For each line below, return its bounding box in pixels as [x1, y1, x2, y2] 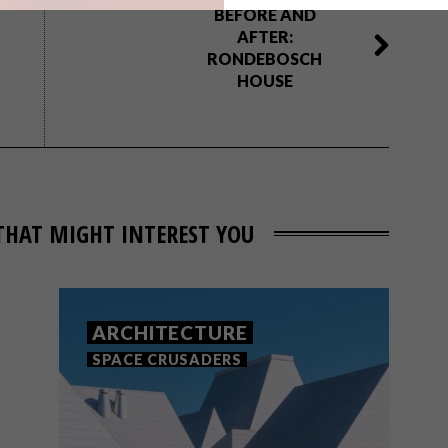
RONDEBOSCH [207, 49, 323, 68]
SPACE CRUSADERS [92, 351, 242, 368]
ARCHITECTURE [92, 321, 248, 344]
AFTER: [236, 27, 293, 46]
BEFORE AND [213, 5, 316, 24]
